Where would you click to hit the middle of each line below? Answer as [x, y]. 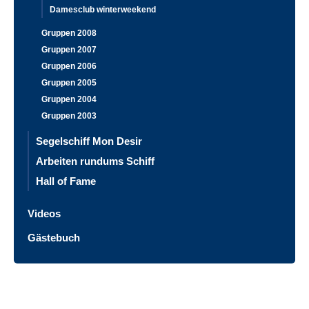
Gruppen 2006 [69, 66]
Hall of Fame [66, 181]
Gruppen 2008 [69, 33]
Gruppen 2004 [69, 99]
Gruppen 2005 [69, 82]
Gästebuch [54, 237]
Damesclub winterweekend [103, 9]
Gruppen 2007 [69, 49]
